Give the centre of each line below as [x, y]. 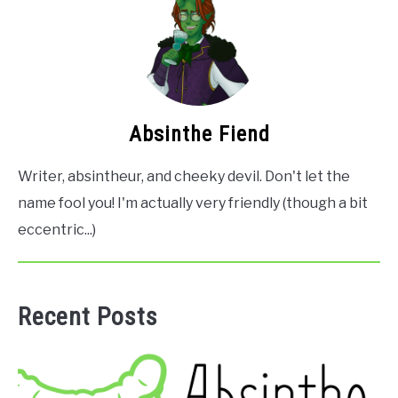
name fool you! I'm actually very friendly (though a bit [193, 203]
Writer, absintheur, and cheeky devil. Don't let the [184, 176]
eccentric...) [57, 229]
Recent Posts [88, 316]
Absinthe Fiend [199, 134]
